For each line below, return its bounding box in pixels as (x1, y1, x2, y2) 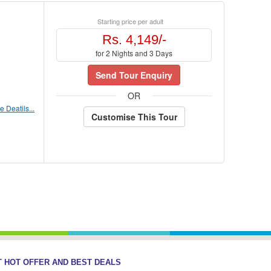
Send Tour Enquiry (96, 69, 172, 81)
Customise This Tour (91, 111, 177, 123)
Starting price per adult (97, 16, 163, 26)
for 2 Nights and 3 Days (96, 48, 172, 58)
